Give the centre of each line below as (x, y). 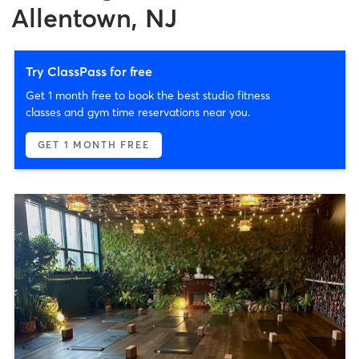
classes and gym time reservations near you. (137, 112)
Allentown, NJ (94, 18)
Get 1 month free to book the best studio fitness (147, 95)
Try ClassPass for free (89, 71)
